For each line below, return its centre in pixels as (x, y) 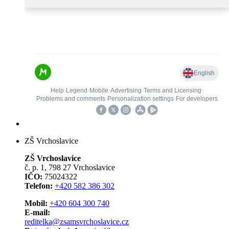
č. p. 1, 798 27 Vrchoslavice (70, 168)
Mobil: (36, 203)
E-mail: (37, 213)
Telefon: (39, 186)
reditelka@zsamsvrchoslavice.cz (77, 222)
